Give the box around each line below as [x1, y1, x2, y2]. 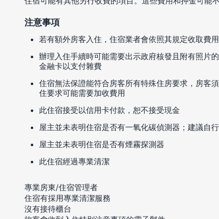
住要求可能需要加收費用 [39, 88, 125, 98]
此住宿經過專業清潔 [39, 156, 109, 167]
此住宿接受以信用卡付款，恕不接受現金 [39, 105, 180, 115]
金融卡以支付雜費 [39, 61, 102, 71]
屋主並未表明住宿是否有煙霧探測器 [39, 139, 164, 150]
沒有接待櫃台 [24, 204, 71, 214]
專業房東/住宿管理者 [24, 182, 98, 193]
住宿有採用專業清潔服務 [24, 193, 110, 203]
